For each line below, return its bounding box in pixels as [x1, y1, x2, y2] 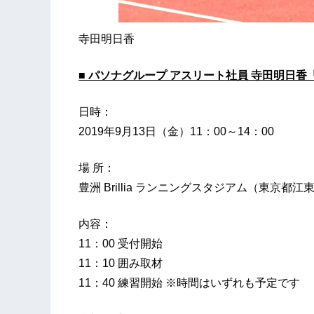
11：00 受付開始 [78, 238, 163, 250]
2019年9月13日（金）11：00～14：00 [78, 125, 274, 138]
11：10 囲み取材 [78, 257, 163, 270]
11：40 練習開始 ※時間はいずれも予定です [78, 277, 300, 289]
